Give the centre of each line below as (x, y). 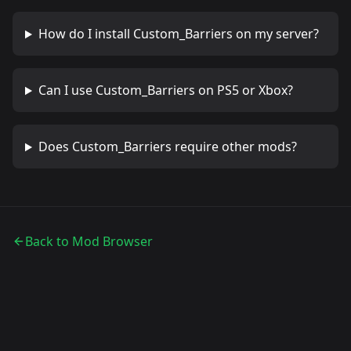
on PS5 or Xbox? (244, 90)
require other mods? (234, 147)
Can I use (67, 90)
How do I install (85, 34)
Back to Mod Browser (89, 242)
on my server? (275, 34)
